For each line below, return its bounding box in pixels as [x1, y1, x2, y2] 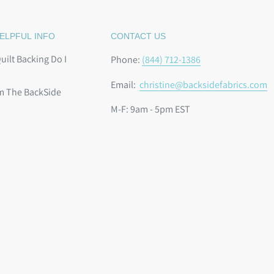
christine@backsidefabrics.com [139, 78, 267, 91]
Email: [111, 78, 139, 91]
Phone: [111, 53, 142, 67]
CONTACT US [111, 31, 166, 42]
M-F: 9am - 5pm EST [111, 102, 190, 116]
